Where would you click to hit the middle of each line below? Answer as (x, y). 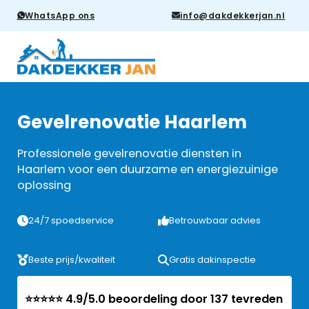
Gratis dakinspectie (213, 259)
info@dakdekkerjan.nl (233, 15)
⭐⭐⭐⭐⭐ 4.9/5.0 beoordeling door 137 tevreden (154, 299)
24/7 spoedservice (71, 220)
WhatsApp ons (60, 15)
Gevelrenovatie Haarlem (132, 122)
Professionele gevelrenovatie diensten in (129, 154)
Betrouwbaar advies (215, 220)
